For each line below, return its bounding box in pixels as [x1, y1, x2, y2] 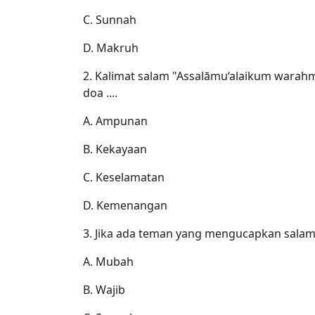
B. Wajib [83, 281, 125, 297]
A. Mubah [83, 253, 134, 269]
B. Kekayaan [83, 141, 147, 157]
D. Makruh [83, 39, 139, 56]
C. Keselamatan [83, 169, 165, 185]
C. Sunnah [83, 11, 136, 27]
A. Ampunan [83, 112, 148, 129]
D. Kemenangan [83, 197, 167, 213]
